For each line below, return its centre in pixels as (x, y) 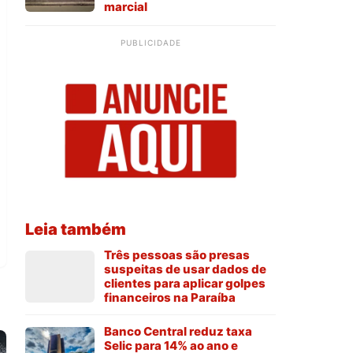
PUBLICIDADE (150, 43)
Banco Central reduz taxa (178, 332)
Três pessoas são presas (177, 255)
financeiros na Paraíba (170, 298)
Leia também (76, 230)
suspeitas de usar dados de (185, 269)
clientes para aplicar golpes (185, 284)
